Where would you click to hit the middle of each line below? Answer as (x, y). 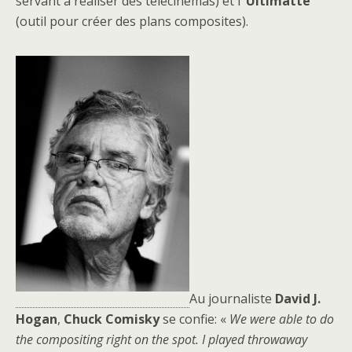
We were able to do (282, 319)
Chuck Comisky (112, 319)
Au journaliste (232, 299)
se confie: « (194, 319)
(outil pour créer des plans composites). (132, 21)
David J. (298, 299)
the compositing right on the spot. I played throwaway (161, 339)
